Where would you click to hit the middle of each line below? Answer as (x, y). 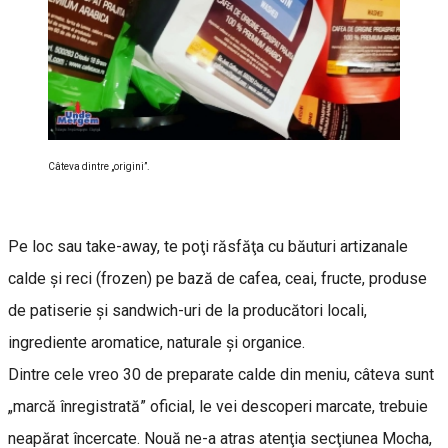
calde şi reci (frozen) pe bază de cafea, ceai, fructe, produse (217, 278)
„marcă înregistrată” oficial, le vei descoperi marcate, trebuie (218, 406)
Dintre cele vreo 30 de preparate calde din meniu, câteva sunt (221, 374)
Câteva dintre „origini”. (99, 166)
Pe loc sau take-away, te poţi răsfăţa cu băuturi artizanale (208, 246)
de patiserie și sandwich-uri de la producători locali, (187, 310)
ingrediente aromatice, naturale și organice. (158, 342)
